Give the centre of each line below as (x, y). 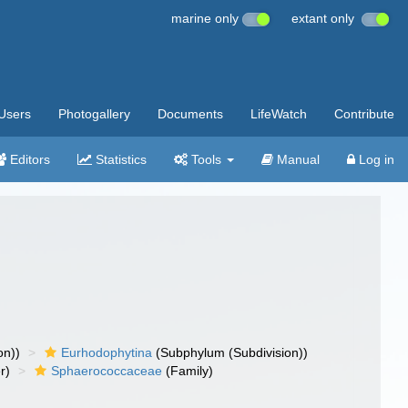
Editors (28, 159)
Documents (190, 114)
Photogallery (94, 114)
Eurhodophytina (107, 352)
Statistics (119, 159)
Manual (296, 159)
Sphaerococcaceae (107, 371)
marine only (207, 18)
